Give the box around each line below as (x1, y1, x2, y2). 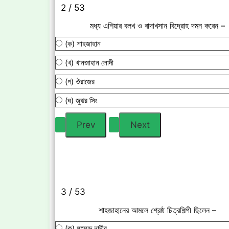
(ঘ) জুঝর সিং (65, 96, 98, 106)
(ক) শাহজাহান (65, 39, 101, 49)
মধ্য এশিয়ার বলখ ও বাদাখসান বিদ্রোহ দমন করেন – (90, 20, 225, 31)
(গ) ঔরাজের (65, 77, 95, 87)
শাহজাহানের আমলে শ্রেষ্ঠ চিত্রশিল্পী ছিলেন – (99, 204, 216, 215)
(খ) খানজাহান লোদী (65, 58, 113, 68)
